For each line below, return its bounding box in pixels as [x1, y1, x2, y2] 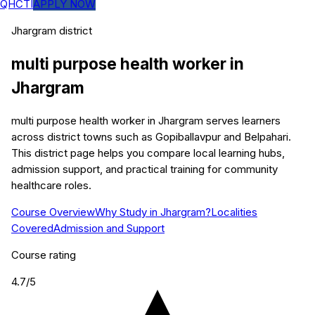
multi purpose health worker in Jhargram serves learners [11, 114, 281, 128]
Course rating [11, 248, 76, 262]
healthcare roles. [11, 179, 91, 193]
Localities [211, 205, 257, 219]
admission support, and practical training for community [11, 162, 278, 176]
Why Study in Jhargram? [95, 205, 211, 219]
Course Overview [11, 205, 95, 219]
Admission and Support [53, 221, 165, 236]
